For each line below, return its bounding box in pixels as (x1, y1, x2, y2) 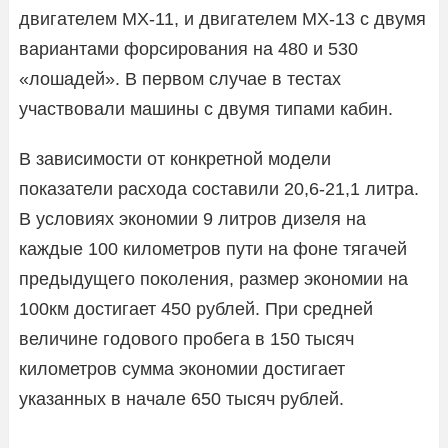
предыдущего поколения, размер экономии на (19, 268, 408, 289)
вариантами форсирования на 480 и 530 (19, 38, 358, 59)
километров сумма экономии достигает (19, 358, 345, 379)
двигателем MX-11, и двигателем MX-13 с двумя (19, 8, 426, 29)
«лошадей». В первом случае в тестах (19, 68, 341, 89)
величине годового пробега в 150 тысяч (19, 328, 354, 349)
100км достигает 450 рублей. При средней (19, 298, 373, 319)
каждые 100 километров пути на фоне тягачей (19, 238, 407, 259)
